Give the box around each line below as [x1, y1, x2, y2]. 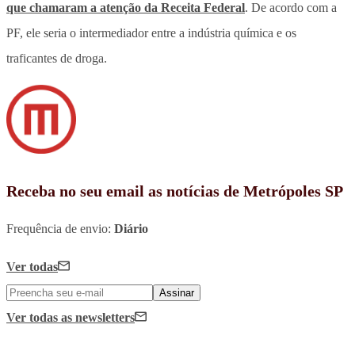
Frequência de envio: [6, 222, 114, 236]
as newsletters [61, 311, 135, 325]
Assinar [159, 287, 194, 300]
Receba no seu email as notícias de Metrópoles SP [6, 182, 343, 200]
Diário [114, 222, 148, 236]
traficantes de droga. [6, 51, 110, 65]
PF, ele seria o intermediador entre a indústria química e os [6, 25, 296, 40]
